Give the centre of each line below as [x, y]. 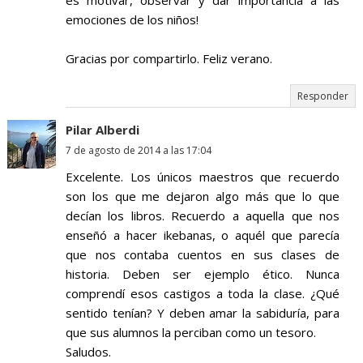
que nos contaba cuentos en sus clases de [203, 255]
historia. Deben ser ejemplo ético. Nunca [203, 274]
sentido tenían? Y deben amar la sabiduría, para [203, 313]
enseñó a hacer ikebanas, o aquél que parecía [203, 235]
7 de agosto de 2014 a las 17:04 [138, 151]
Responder [323, 96]
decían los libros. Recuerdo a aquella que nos [203, 216]
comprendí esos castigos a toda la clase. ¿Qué [203, 294]
